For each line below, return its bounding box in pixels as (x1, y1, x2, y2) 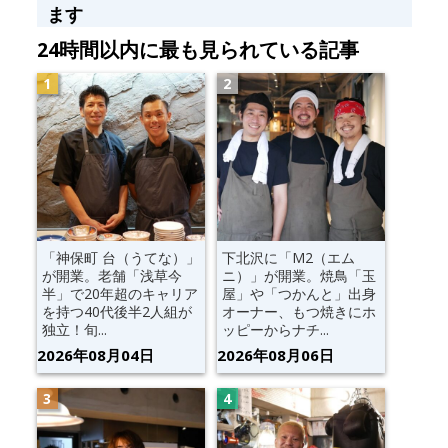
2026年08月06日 (216, 344, 334, 365)
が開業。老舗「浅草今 (41, 265, 182, 285)
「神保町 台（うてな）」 (41, 247, 200, 267)
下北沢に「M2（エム (221, 247, 355, 267)
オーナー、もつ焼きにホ (221, 301, 376, 321)
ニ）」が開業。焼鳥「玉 (221, 265, 376, 285)
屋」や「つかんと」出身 (221, 283, 376, 303)
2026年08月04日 (36, 344, 154, 365)
